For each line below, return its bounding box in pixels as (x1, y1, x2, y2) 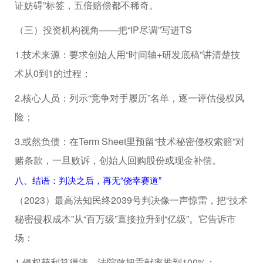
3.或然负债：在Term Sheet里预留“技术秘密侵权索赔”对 (15, 134, 245, 148)
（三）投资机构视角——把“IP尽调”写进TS (15, 22, 192, 36)
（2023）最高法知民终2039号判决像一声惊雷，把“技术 (15, 193, 248, 207)
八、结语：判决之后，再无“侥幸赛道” (15, 173, 161, 186)
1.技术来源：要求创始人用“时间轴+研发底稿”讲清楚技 (15, 47, 240, 61)
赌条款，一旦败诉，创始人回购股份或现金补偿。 (15, 153, 221, 167)
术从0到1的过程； (15, 66, 91, 80)
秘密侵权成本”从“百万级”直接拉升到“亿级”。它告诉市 (15, 211, 236, 225)
